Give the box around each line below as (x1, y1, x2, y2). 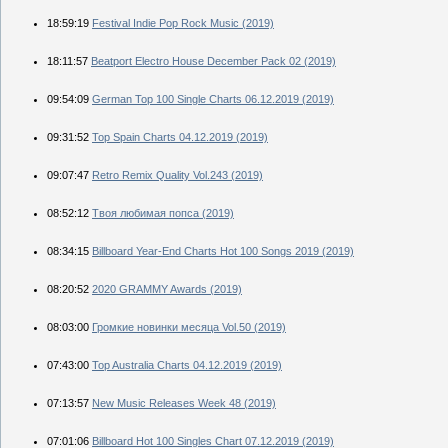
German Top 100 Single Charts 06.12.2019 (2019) (92, 92, 334, 105)
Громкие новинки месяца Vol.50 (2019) (92, 320, 286, 333)
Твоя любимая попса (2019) (92, 206, 234, 219)
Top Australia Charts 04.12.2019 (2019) (92, 358, 282, 371)
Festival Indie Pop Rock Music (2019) (92, 16, 274, 29)
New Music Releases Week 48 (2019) (92, 396, 276, 409)
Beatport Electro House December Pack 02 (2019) (91, 54, 336, 67)
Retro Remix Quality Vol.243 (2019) (92, 168, 263, 181)
